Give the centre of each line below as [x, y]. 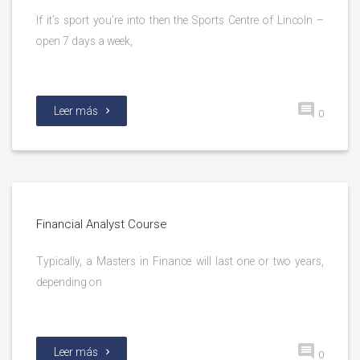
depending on [69, 282]
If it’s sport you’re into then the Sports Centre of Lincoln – [180, 20]
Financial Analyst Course [102, 224]
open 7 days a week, [84, 41]
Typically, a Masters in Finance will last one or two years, [180, 261]
